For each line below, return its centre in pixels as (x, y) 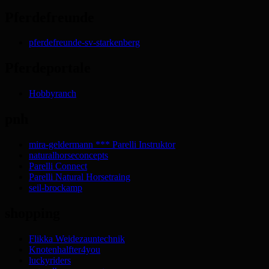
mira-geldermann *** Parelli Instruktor (102, 145)
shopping (32, 213)
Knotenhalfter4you (65, 249)
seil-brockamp (56, 188)
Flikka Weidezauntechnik (77, 238)
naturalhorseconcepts (68, 156)
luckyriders (50, 260)
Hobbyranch (53, 94)
